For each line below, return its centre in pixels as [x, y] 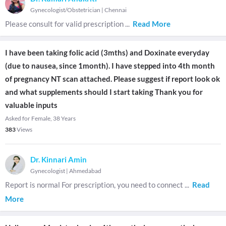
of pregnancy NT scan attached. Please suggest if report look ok [112, 79]
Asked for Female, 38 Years [40, 118]
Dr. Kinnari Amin [59, 159]
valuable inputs [31, 105]
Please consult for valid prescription [65, 24]
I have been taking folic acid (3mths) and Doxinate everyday [107, 52]
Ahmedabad [85, 171]
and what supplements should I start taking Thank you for [104, 92]
